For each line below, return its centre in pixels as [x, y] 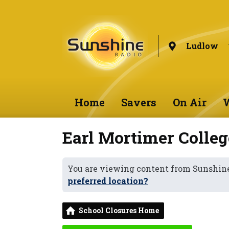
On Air [189, 102]
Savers [139, 102]
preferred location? [108, 181]
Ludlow [202, 46]
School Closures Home [119, 210]
